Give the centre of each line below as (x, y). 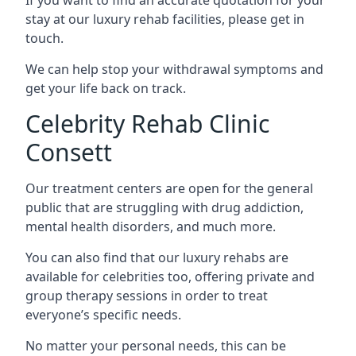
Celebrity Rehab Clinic (147, 123)
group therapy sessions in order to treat (147, 295)
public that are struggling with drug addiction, (164, 207)
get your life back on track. (106, 88)
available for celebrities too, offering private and (170, 276)
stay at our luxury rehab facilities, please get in (165, 19)
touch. (44, 38)
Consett (69, 152)
